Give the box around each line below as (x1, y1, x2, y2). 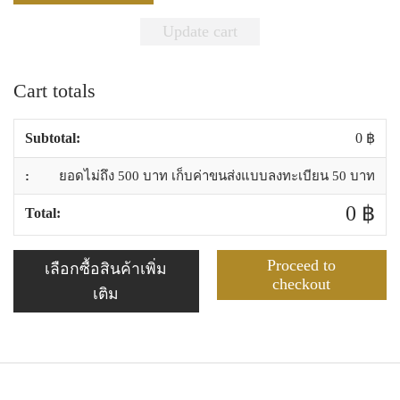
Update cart (162, 21, 237, 40)
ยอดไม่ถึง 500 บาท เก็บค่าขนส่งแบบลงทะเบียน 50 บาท (59, 168, 375, 183)
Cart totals (13, 79, 96, 102)
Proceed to (267, 255, 337, 274)
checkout (272, 274, 331, 293)
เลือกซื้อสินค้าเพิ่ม (45, 259, 168, 278)
